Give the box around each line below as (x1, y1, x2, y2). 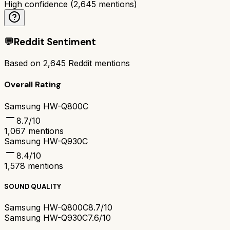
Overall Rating (4, 79, 61, 90)
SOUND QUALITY (4, 182, 61, 191)
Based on (4, 58, 43, 68)
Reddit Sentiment (14, 35, 96, 49)
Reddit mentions (66, 58, 130, 68)
